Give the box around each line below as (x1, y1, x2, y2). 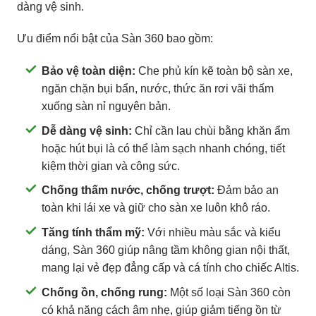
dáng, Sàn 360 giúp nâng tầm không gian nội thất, (42, 244, 290, 256)
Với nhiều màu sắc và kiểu (145, 226, 281, 238)
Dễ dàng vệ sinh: (42, 124, 132, 137)
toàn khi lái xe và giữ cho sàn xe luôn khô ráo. (42, 202, 270, 214)
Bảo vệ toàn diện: (42, 65, 135, 78)
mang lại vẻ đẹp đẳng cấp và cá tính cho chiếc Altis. (42, 262, 299, 274)
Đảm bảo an (214, 184, 279, 197)
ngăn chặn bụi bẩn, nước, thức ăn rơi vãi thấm (42, 83, 274, 95)
